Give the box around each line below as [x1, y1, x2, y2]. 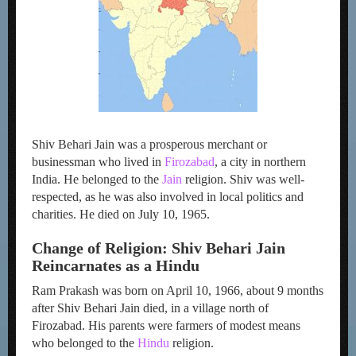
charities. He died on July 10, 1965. [32, 207, 210, 221]
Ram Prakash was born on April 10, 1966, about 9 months [32, 284, 323, 297]
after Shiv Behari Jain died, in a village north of [32, 301, 269, 315]
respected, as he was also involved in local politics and [32, 190, 304, 203]
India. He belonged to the [32, 172, 162, 186]
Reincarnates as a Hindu [32, 257, 199, 274]
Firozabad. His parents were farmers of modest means [32, 319, 300, 332]
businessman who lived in [32, 155, 164, 168]
